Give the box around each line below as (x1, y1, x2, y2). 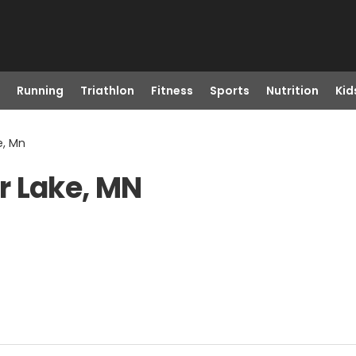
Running (16, 83, 64, 99)
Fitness (150, 83, 193, 99)
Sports (209, 83, 250, 99)
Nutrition (265, 83, 319, 99)
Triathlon (79, 83, 134, 99)
